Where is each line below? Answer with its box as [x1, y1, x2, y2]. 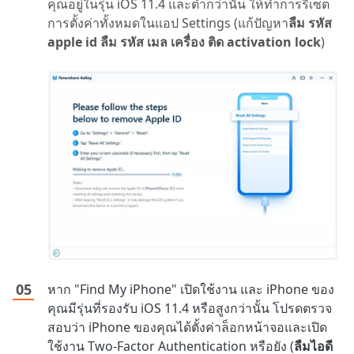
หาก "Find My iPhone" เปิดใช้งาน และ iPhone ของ [47, 281, 334, 299]
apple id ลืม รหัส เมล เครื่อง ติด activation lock [47, 33, 321, 51]
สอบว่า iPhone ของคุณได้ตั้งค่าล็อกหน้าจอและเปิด [47, 318, 327, 337]
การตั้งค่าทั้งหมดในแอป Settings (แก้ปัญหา [47, 14, 288, 32]
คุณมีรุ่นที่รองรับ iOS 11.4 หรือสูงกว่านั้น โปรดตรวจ [47, 299, 332, 318]
